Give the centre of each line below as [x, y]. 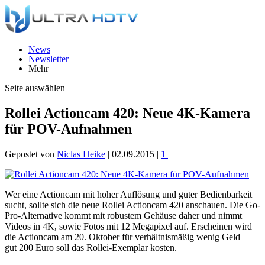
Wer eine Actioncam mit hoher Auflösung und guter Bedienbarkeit [128, 194]
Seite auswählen [35, 88]
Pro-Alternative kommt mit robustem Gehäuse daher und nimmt [123, 215]
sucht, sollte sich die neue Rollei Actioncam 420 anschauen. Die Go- [132, 205]
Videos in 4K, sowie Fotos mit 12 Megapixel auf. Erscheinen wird [128, 226]
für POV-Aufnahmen [68, 129]
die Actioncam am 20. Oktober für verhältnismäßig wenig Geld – [126, 237]
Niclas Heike [81, 154]
